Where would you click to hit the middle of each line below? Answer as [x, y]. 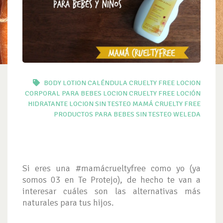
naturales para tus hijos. [68, 202]
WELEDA [187, 114]
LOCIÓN [188, 93]
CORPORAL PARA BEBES [63, 93]
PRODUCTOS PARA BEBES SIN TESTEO [113, 114]
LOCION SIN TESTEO [100, 104]
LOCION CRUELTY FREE [139, 93]
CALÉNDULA [108, 83]
